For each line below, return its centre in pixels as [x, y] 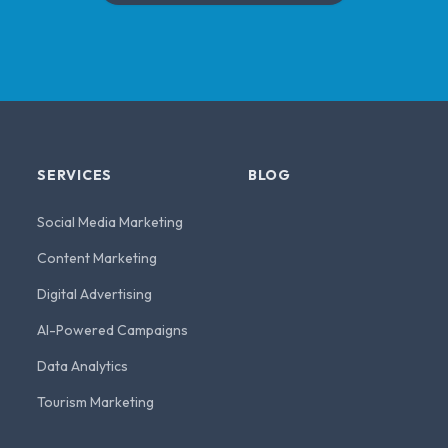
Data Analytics [83, 366]
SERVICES [74, 175]
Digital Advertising [95, 294]
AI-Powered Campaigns [113, 330]
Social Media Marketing [110, 222]
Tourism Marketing [96, 402]
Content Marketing [97, 258]
